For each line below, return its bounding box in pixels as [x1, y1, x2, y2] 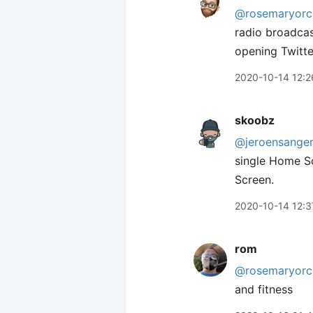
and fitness [235, 282, 293, 296]
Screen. [235, 173, 274, 187]
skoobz [235, 113, 275, 127]
